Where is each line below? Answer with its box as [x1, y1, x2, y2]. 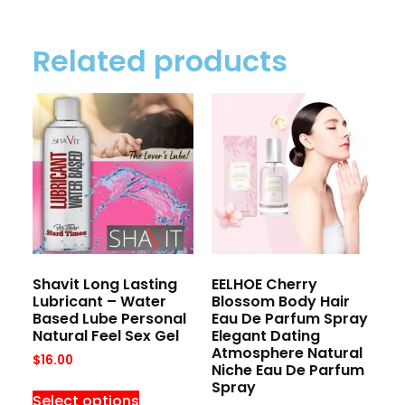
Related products [32, 40, 287, 81]
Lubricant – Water [32, 290, 166, 312]
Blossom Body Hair [212, 290, 350, 312]
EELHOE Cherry [212, 273, 317, 295]
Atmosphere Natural [212, 342, 363, 363]
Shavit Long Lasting [32, 273, 177, 295]
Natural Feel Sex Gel [32, 325, 179, 346]
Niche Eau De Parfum [212, 359, 364, 381]
